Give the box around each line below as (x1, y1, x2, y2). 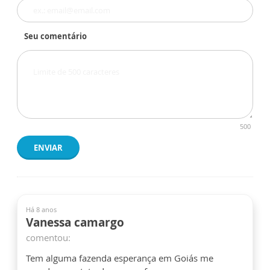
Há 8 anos (26, 204, 57, 214)
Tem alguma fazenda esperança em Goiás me (26, 251, 213, 264)
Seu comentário (24, 30, 87, 42)
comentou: (26, 231, 71, 243)
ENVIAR (34, 142, 63, 153)
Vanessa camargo (26, 214, 124, 230)
